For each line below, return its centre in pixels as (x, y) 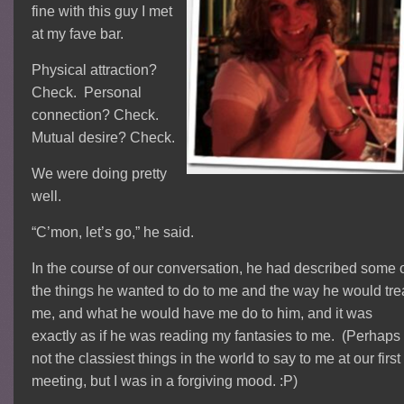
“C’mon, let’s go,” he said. (112, 232)
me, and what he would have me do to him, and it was (202, 313)
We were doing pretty (99, 174)
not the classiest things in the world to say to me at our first (216, 358)
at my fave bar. (77, 34)
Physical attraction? (94, 70)
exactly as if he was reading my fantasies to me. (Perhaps (216, 336)
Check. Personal (86, 92)
